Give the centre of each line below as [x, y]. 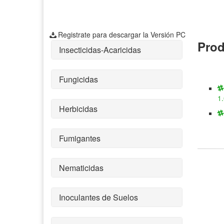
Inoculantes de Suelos [98, 197]
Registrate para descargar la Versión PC [121, 34]
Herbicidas [78, 108]
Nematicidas [81, 167]
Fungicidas [78, 79]
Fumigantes [80, 138]
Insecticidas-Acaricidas [100, 49]
